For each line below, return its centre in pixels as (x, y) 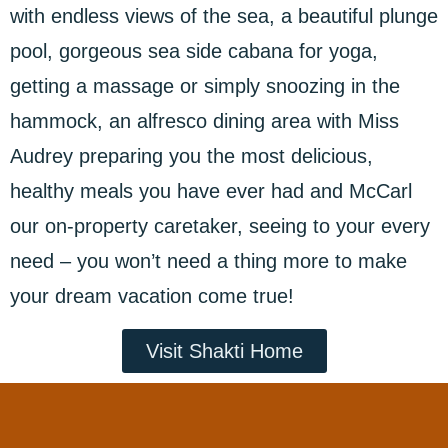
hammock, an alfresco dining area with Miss (204, 121)
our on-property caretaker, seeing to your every (220, 226)
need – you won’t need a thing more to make (208, 261)
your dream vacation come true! (152, 296)
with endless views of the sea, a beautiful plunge (224, 16)
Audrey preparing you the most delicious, (191, 156)
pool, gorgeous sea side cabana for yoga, (194, 51)
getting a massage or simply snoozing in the (205, 86)
